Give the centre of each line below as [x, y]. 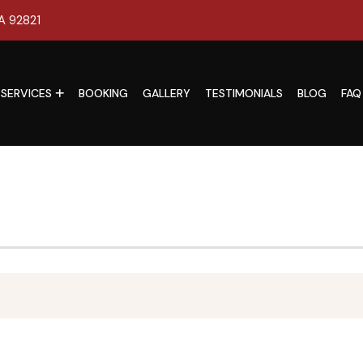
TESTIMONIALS [244, 93]
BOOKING [103, 93]
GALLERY [167, 93]
